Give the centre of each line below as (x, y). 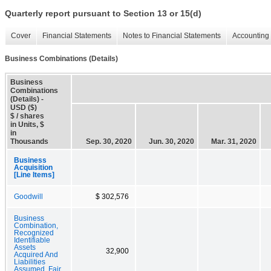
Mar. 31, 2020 (234, 141)
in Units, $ (27, 124)
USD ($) (24, 107)
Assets (25, 247)
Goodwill (28, 196)
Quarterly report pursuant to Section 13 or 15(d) (103, 14)
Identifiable (32, 240)
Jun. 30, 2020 (171, 141)
